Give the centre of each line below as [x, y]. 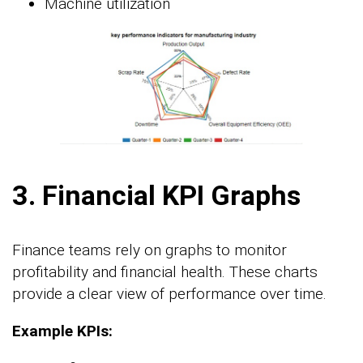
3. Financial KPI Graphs [156, 195]
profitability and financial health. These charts [165, 271]
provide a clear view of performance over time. [169, 293]
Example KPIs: [62, 331]
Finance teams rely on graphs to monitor [149, 250]
